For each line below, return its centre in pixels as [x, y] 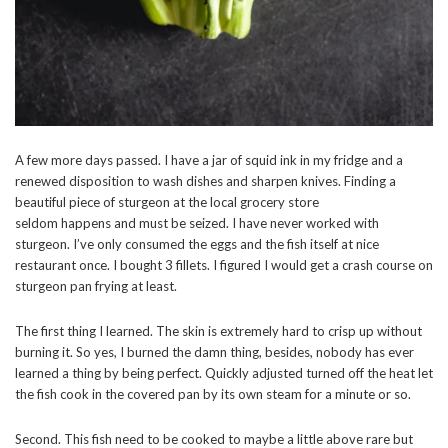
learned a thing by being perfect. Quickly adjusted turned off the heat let [224, 372]
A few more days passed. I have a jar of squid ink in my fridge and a [209, 159]
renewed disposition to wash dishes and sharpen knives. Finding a [205, 180]
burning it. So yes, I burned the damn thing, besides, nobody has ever [214, 351]
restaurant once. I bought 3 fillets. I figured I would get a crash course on [224, 264]
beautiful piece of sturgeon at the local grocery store [167, 201]
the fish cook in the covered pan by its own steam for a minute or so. [213, 393]
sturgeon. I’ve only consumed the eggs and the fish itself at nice [197, 243]
